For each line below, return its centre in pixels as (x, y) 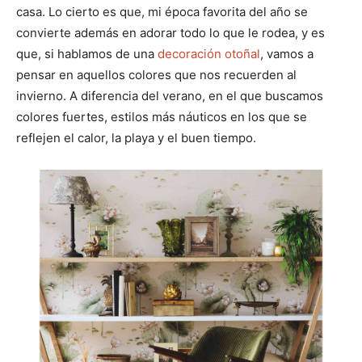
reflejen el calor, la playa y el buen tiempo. (136, 137)
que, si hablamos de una (87, 53)
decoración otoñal (209, 53)
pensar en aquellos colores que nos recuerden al (156, 74)
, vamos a (287, 53)
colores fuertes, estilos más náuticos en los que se (162, 116)
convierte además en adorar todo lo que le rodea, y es (170, 32)
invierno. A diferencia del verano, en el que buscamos (170, 95)
